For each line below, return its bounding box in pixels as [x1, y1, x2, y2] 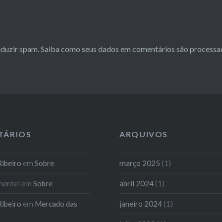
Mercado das [34, 199, 77, 208]
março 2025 [119, 158, 161, 167]
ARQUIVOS [119, 129, 168, 139]
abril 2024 [119, 178, 154, 188]
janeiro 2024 [119, 199, 163, 208]
